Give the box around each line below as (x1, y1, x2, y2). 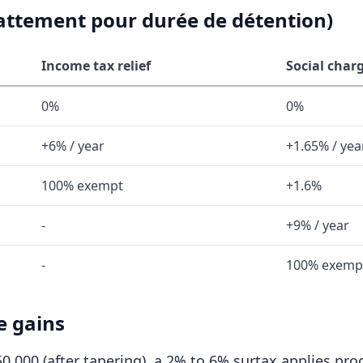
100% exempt (41, 177, 123, 194)
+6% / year (41, 137, 105, 155)
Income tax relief (41, 57, 151, 75)
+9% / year (286, 216, 349, 234)
